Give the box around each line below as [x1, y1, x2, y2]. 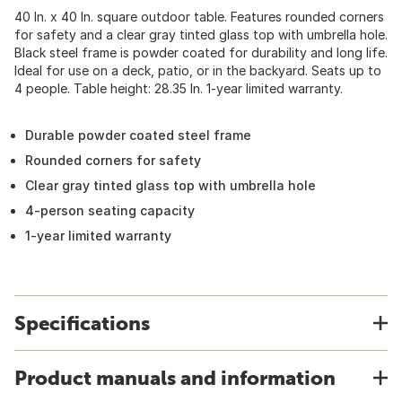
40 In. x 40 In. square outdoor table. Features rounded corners [14, 9, 384, 24]
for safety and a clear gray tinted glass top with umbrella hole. [14, 27, 388, 42]
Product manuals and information [14, 366, 336, 389]
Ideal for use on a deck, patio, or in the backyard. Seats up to [14, 63, 381, 78]
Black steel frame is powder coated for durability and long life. [14, 45, 388, 60]
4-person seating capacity [25, 203, 195, 218]
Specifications [14, 311, 150, 335]
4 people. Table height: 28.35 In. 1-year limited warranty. [14, 81, 343, 96]
